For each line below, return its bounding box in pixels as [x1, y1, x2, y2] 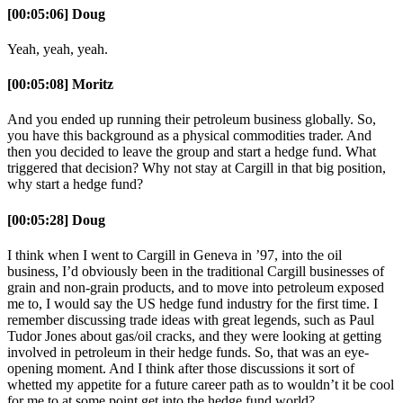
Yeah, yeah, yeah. [7, 40, 108, 57]
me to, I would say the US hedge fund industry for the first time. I [7, 295, 378, 311]
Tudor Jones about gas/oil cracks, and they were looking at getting [7, 327, 381, 344]
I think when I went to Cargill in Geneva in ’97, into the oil [7, 246, 342, 263]
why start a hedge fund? [7, 176, 143, 193]
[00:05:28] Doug [7, 211, 105, 228]
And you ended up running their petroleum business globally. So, [7, 112, 376, 128]
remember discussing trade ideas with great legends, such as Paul [7, 311, 374, 327]
